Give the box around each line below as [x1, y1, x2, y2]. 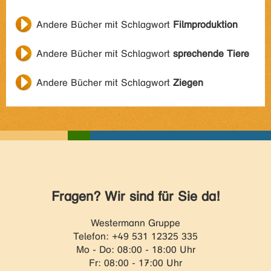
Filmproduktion [173, 19, 238, 30]
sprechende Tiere [173, 48, 249, 59]
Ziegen [173, 77, 203, 88]
